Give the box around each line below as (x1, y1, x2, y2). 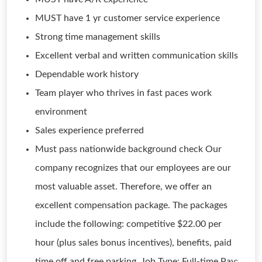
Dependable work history (35, 70, 139, 79)
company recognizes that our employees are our (35, 163, 231, 173)
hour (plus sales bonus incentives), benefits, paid (35, 238, 232, 247)
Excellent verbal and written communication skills (35, 51, 238, 60)
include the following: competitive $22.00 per (35, 219, 222, 229)
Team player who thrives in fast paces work (35, 88, 212, 98)
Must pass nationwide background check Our (35, 144, 222, 154)
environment (35, 107, 87, 116)
